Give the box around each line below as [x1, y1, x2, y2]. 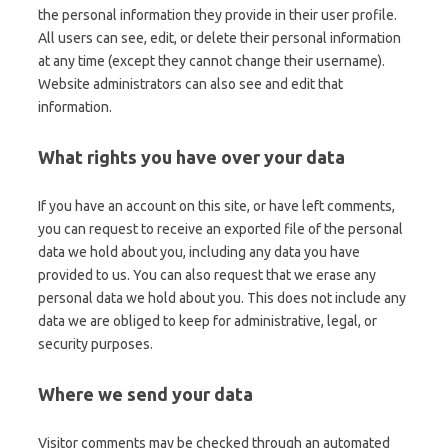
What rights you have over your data [38, 146, 345, 167]
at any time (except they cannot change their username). [38, 52, 385, 69]
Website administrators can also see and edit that [38, 75, 343, 92]
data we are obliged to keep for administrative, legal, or [38, 312, 377, 329]
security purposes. [38, 335, 153, 352]
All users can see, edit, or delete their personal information [38, 29, 401, 46]
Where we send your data [38, 383, 253, 404]
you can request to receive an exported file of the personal [38, 220, 403, 237]
